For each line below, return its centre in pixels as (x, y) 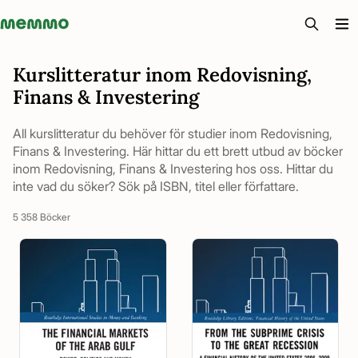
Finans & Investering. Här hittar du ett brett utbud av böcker (178, 151)
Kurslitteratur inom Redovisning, (162, 75)
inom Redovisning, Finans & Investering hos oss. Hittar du (173, 169)
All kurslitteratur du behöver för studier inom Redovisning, (173, 133)
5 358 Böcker (42, 217)
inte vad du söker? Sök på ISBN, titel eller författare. (156, 186)
